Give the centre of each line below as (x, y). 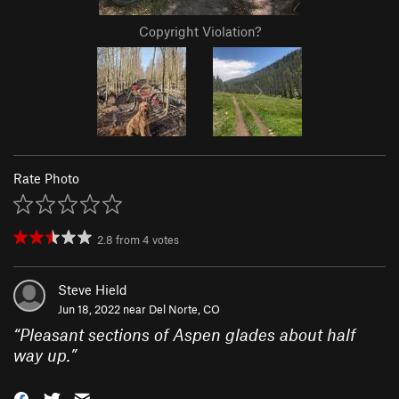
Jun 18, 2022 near (103, 309)
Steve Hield (93, 290)
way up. (42, 355)
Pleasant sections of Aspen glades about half (187, 335)
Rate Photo (46, 179)
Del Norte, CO (184, 309)
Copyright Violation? (199, 32)
